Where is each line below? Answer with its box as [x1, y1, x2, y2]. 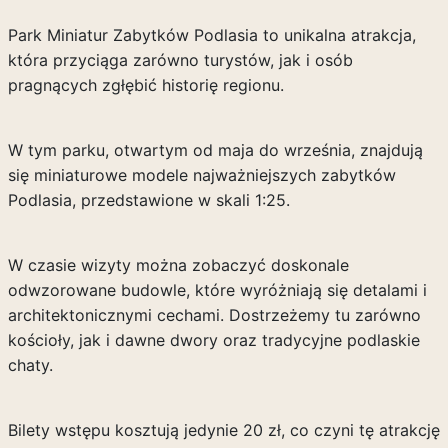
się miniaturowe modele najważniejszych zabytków [7, 165, 396, 185]
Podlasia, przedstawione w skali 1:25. [7, 190, 290, 210]
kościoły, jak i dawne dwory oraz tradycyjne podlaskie [7, 330, 420, 350]
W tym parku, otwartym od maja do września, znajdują [7, 140, 423, 160]
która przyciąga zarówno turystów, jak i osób [7, 50, 353, 70]
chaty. [7, 355, 53, 375]
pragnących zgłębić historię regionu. [7, 75, 284, 95]
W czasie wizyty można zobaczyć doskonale [7, 255, 349, 275]
